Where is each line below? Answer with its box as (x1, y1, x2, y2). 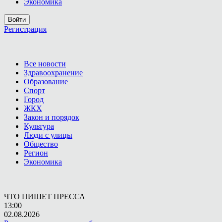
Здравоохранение (24, 68, 83, 77)
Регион (24, 149, 48, 157)
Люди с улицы (24, 131, 72, 139)
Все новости (24, 59, 66, 68)
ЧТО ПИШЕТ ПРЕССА (4, 192, 85, 201)
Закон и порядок (24, 113, 79, 121)
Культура (24, 122, 54, 130)
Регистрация (4, 25, 47, 33)
